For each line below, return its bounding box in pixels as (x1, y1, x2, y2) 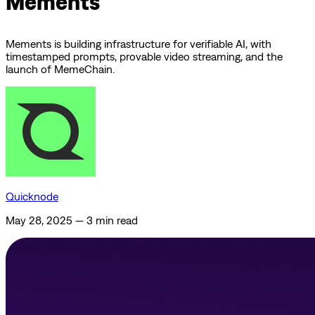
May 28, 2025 (6, 214, 72, 227)
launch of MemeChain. (6, 63, 115, 76)
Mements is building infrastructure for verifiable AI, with (6, 37, 271, 51)
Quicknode (6, 190, 58, 203)
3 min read (86, 214, 138, 227)
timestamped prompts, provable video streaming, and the (6, 50, 283, 63)
